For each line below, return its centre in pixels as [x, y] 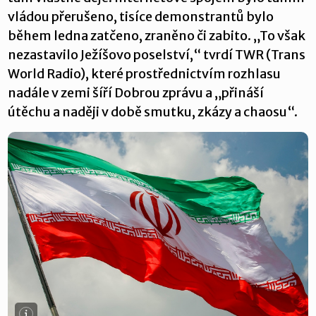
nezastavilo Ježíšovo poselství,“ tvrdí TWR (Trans [157, 55]
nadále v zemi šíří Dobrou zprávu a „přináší [136, 93]
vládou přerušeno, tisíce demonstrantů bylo [141, 17]
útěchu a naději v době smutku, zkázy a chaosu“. [153, 112]
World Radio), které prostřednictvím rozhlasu [145, 74]
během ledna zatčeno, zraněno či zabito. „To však [157, 36]
